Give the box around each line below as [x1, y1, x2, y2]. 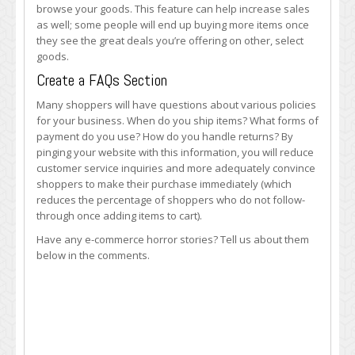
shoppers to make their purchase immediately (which [36, 177, 292, 191]
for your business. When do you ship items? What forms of [36, 113, 319, 128]
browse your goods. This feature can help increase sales [36, 2, 310, 16]
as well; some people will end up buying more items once [36, 17, 309, 32]
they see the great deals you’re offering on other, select [36, 33, 303, 48]
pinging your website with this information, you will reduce [36, 145, 314, 159]
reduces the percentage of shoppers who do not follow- [36, 193, 305, 207]
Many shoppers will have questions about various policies [36, 97, 316, 112]
